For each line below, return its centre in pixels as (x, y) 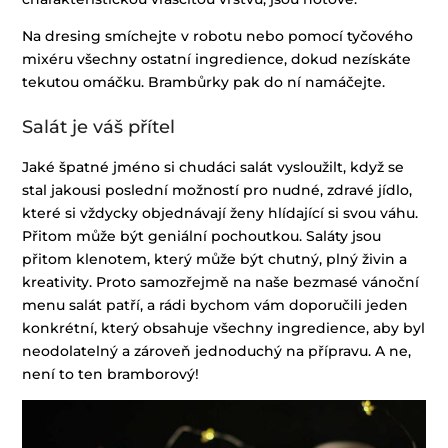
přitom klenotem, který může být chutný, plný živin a (215, 259)
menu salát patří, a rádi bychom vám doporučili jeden (215, 305)
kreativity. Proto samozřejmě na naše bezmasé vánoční (221, 282)
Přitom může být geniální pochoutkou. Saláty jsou (202, 236)
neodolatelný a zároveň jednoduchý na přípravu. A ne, (217, 351)
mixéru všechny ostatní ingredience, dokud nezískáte (217, 59)
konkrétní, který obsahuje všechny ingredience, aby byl (224, 328)
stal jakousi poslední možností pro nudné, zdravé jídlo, (217, 190)
